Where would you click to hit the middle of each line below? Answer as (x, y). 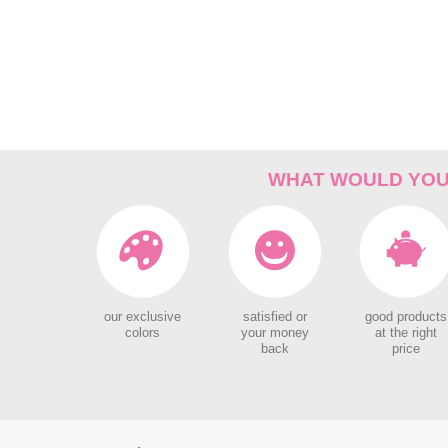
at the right (406, 333)
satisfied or (274, 317)
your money (274, 333)
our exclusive (143, 317)
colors (143, 333)
